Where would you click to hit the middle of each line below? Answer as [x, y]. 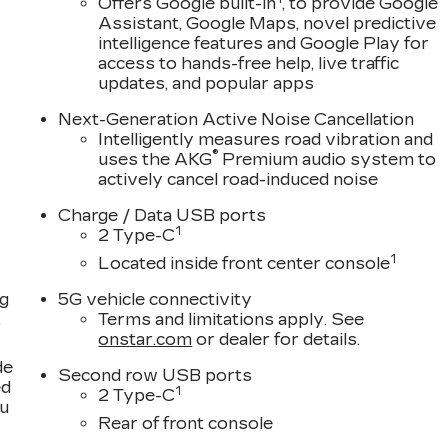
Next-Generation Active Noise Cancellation [236, 119]
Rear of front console [186, 423]
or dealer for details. [276, 339]
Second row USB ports [155, 375]
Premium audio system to [327, 159]
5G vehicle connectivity [155, 299]
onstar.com [145, 339]
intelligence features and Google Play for [264, 43]
